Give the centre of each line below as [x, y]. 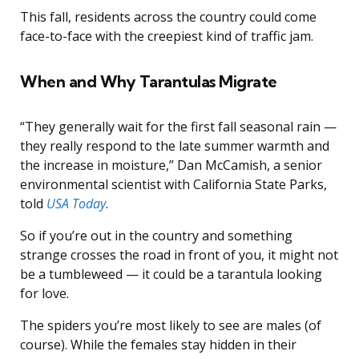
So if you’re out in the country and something [156, 236]
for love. [44, 294]
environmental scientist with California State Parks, [173, 185]
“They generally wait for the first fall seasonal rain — [178, 127]
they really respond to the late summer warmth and [175, 146]
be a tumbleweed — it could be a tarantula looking [171, 274]
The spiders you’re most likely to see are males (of [171, 326]
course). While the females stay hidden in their [158, 345]
